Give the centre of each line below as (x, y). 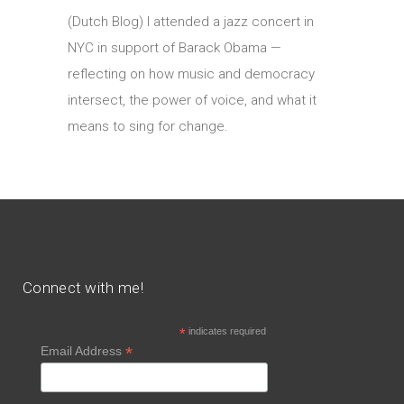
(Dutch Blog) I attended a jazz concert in (191, 22)
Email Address (83, 351)
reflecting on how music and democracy (191, 74)
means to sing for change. (148, 127)
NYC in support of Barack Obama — (174, 48)
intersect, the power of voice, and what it (192, 101)
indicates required (225, 331)
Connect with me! (83, 288)
